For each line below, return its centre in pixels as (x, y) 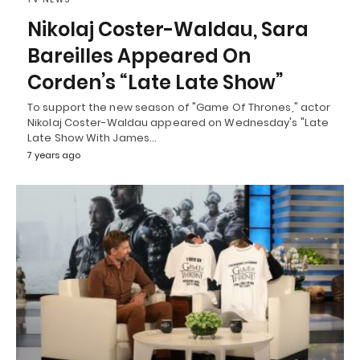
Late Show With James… (92, 138)
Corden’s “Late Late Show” (155, 83)
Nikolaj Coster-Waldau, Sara (168, 30)
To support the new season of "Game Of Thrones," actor (179, 108)
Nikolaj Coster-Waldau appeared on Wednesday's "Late (178, 123)
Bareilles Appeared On (139, 56)
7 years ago (54, 155)
